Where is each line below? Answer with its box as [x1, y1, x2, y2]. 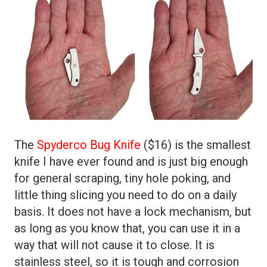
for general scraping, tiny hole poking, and [14, 171, 231, 186]
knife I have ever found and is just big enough [14, 154, 248, 169]
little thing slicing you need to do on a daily [14, 188, 237, 203]
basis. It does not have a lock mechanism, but [14, 204, 252, 219]
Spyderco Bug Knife [37, 138, 141, 153]
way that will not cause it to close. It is [14, 238, 215, 253]
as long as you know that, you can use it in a [14, 221, 240, 236]
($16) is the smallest [141, 138, 251, 153]
